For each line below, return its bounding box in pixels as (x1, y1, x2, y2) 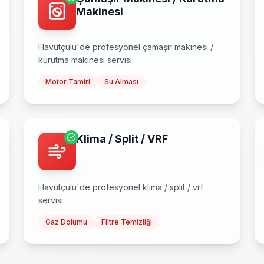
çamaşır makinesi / (143, 42, 213, 52)
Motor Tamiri (45, 77, 90, 86)
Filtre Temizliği (101, 217, 152, 226)
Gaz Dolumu (45, 217, 87, 226)
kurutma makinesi (38, 55, 105, 65)
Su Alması (104, 77, 138, 86)
